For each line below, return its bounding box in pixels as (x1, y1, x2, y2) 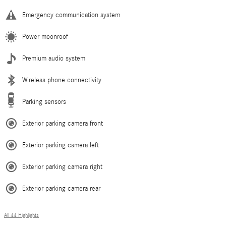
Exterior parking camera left (22, 141, 99, 150)
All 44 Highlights (4, 212, 39, 219)
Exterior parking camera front (22, 120, 103, 128)
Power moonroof (22, 33, 68, 41)
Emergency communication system (22, 11, 120, 20)
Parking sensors (22, 98, 66, 106)
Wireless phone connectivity (22, 76, 101, 85)
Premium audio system (22, 54, 85, 63)
